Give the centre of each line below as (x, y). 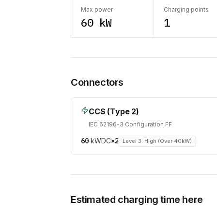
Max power (97, 9)
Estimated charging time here (137, 200)
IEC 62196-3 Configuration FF (130, 124)
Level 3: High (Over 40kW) (157, 141)
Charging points (186, 9)
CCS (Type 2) (114, 111)
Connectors (97, 82)
